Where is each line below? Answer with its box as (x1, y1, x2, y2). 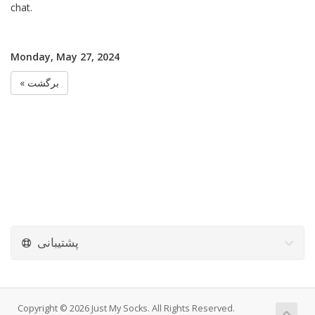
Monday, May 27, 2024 (11, 50, 120, 63)
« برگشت (27, 76, 59, 89)
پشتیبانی (37, 234, 79, 250)
